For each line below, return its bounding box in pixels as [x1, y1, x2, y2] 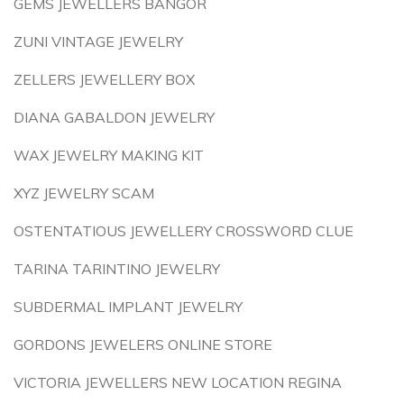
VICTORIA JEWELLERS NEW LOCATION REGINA [14, 373, 342, 391]
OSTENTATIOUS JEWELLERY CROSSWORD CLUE [14, 222, 353, 240]
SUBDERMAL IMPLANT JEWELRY [14, 298, 243, 316]
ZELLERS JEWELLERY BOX [14, 70, 195, 88]
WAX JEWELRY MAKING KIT [14, 146, 204, 164]
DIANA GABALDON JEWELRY [14, 108, 215, 126]
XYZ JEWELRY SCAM [14, 184, 154, 202]
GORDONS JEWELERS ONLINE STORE [14, 335, 272, 353]
